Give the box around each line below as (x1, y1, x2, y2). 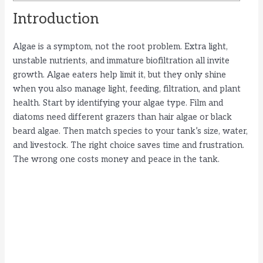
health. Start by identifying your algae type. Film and (13, 97, 224, 108)
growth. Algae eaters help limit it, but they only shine (13, 69, 227, 80)
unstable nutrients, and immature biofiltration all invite (13, 55, 230, 66)
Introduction (13, 9, 99, 28)
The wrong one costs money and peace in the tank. (13, 154, 220, 164)
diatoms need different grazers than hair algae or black (13, 112, 232, 122)
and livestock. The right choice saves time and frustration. (13, 140, 245, 150)
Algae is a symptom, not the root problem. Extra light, (13, 41, 228, 52)
